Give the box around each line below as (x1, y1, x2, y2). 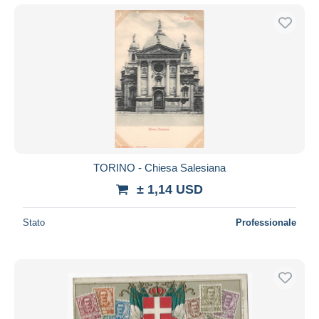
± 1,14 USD (137, 182, 203, 197)
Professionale (236, 216, 296, 228)
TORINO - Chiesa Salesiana (93, 161, 226, 174)
